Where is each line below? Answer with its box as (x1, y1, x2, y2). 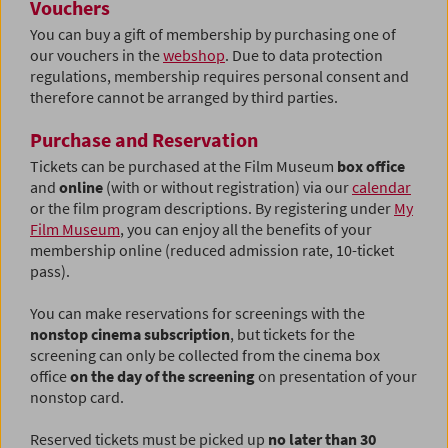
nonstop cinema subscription (30, 324, 230, 345)
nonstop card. (30, 387, 124, 408)
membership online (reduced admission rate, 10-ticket (30, 240, 394, 261)
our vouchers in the (30, 45, 163, 66)
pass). (30, 261, 70, 282)
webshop (163, 45, 225, 66)
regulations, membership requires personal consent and (30, 66, 409, 87)
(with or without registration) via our (103, 177, 352, 198)
